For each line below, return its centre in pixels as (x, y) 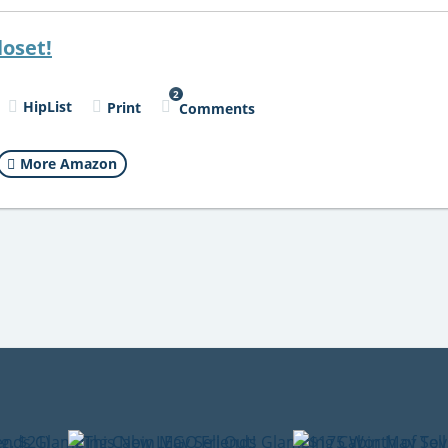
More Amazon (68, 163)
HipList (47, 106)
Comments (217, 108)
